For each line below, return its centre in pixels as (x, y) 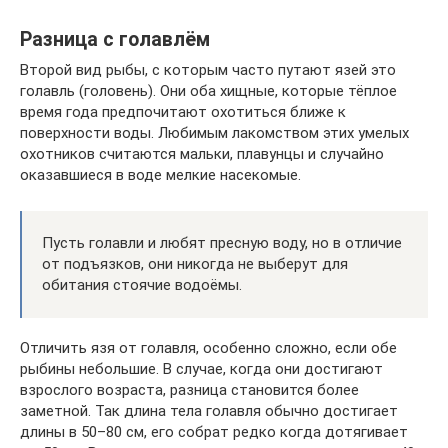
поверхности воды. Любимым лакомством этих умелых (214, 132)
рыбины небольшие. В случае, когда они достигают (201, 368)
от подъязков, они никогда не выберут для (195, 263)
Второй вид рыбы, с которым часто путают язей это (208, 69)
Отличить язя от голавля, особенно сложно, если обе (208, 347)
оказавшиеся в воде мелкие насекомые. (160, 174)
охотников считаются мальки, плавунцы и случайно (202, 153)
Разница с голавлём (115, 39)
